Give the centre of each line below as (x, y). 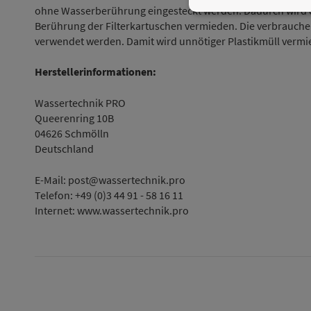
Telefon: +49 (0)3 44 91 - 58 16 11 (109, 195)
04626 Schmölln (72, 134)
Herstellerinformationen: (95, 72)
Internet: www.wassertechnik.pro (112, 211)
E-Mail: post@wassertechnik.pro (110, 180)
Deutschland (64, 149)
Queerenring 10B (74, 118)
